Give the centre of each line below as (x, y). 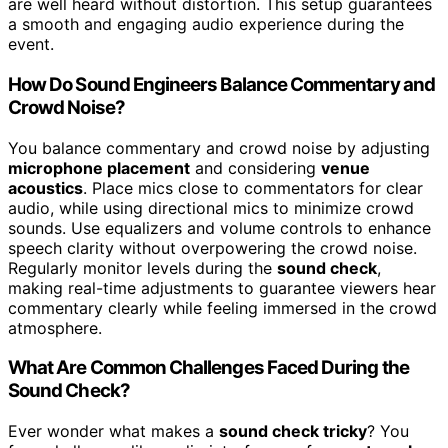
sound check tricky (293, 431)
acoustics (45, 187)
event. (31, 44)
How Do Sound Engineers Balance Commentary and (221, 84)
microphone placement (99, 167)
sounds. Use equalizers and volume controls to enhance (219, 227)
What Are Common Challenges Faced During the (208, 368)
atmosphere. (55, 327)
